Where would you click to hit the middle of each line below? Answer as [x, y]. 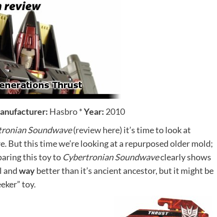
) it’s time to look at [155, 130]
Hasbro [64, 111]
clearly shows [185, 157]
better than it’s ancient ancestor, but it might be [124, 170]
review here [98, 130]
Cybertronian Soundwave [111, 157]
